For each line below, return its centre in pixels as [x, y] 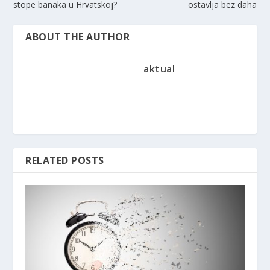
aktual [159, 69]
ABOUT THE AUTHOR [78, 37]
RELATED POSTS [65, 161]
